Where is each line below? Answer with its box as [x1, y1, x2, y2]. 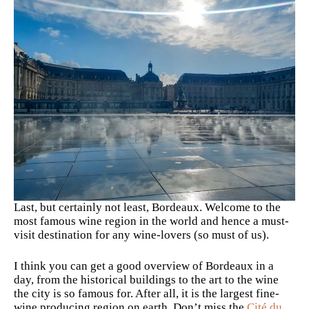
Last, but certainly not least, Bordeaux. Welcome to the [14, 200, 281, 214]
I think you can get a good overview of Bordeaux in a [14, 259, 274, 273]
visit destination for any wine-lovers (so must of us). [14, 228, 272, 241]
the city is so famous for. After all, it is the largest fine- [14, 287, 279, 301]
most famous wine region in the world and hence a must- [14, 214, 289, 228]
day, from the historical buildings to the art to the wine [14, 273, 279, 287]
